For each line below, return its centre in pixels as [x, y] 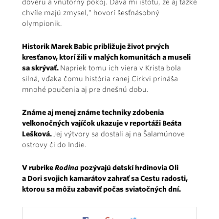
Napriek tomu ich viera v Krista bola [120, 68]
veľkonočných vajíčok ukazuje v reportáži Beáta [102, 123]
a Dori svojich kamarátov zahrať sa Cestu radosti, [105, 178]
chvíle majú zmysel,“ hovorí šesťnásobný [91, 12]
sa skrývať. [41, 68]
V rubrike [38, 167]
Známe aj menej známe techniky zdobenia [93, 112]
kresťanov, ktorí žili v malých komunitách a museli [106, 57]
